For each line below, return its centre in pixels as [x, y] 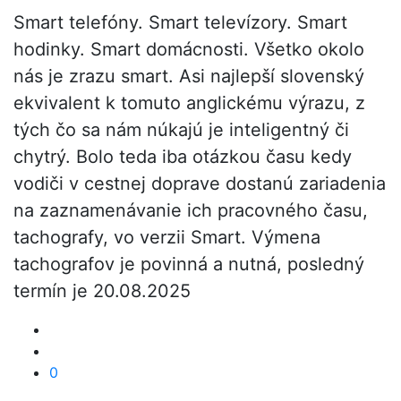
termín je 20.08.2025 [102, 291]
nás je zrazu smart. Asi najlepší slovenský [189, 76]
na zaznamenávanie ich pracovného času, [191, 210]
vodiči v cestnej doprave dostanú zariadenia [200, 183]
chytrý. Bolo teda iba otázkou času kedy [183, 157]
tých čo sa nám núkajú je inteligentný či [181, 130]
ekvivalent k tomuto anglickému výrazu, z [189, 103]
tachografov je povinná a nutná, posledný [189, 264]
